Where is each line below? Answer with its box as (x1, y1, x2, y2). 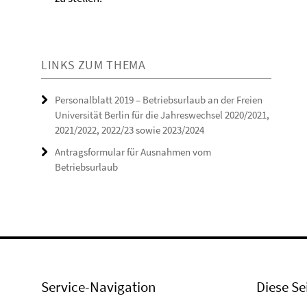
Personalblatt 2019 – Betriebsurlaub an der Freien (55, 93, 262, 106)
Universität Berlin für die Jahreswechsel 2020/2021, (55, 108, 269, 121)
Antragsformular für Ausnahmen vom (55, 145, 211, 158)
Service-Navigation (41, 278, 156, 296)
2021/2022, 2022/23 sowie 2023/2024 (55, 123, 204, 136)
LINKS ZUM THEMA (41, 57, 146, 73)
